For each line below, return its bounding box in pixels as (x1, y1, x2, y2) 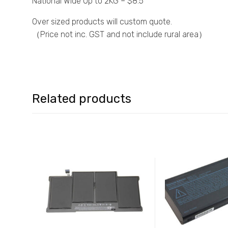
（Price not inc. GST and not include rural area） (32, 30, 207, 40)
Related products (32, 92, 131, 106)
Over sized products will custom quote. (32, 17, 172, 27)
